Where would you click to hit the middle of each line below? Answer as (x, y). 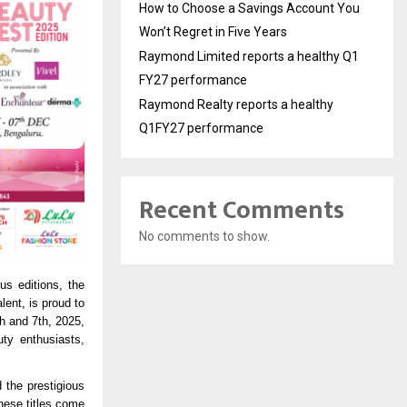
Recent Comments (242, 210)
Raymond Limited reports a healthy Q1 (249, 56)
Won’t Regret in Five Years (213, 31)
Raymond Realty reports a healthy (236, 104)
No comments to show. (204, 236)
